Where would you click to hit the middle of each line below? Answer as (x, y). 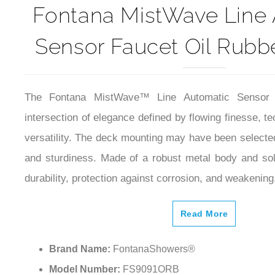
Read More (204, 200)
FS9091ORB (150, 256)
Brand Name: (81, 236)
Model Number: (85, 256)
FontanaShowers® (154, 236)
